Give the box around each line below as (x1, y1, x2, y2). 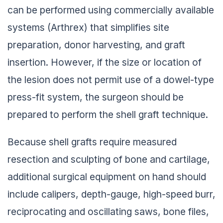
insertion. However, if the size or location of (7, 54, 202, 67)
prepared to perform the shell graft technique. (7, 107, 208, 119)
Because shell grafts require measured (7, 133, 177, 146)
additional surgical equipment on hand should (7, 168, 206, 181)
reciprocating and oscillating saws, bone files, (7, 203, 209, 216)
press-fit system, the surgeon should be (7, 89, 184, 102)
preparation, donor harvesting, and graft (7, 37, 185, 49)
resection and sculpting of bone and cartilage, (7, 151, 210, 163)
